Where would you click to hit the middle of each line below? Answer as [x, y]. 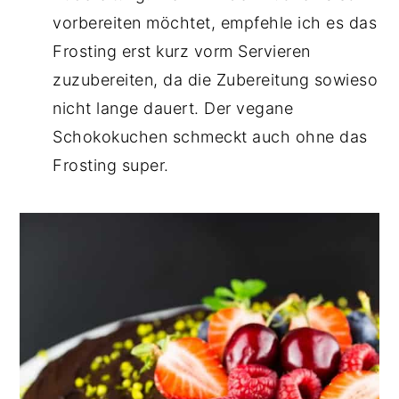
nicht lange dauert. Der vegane [173, 109]
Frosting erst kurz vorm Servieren [182, 52]
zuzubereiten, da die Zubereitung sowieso [216, 80]
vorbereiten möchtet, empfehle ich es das [215, 23]
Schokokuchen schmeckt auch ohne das [210, 137]
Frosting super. [111, 166]
